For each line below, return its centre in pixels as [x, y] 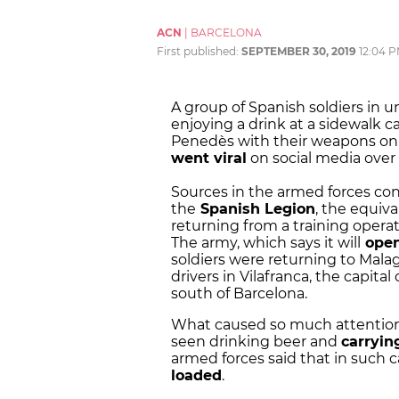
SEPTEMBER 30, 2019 [299, 52]
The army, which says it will [266, 243]
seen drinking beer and [256, 342]
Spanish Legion [256, 209]
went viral [209, 159]
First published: [199, 52]
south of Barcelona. [239, 294]
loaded [196, 376]
